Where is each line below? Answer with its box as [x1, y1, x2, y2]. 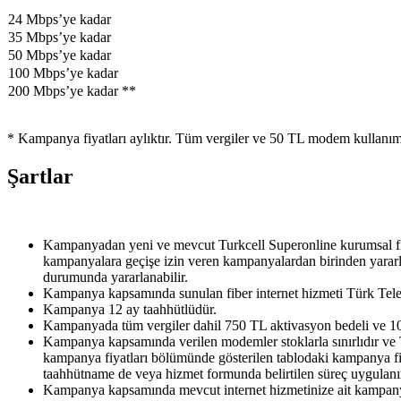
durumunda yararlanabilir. [43, 269, 188, 286]
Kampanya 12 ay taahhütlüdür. [43, 302, 217, 318]
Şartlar [7, 165, 73, 189]
